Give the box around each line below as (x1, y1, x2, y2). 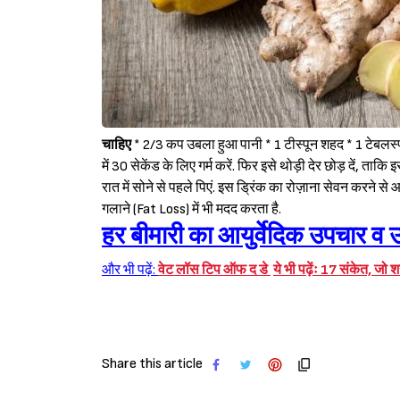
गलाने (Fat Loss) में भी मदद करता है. (102, 201, 281, 219)
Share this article (102, 355, 203, 373)
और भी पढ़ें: (102, 262, 158, 279)
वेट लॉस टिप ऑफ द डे (158, 262, 271, 279)
